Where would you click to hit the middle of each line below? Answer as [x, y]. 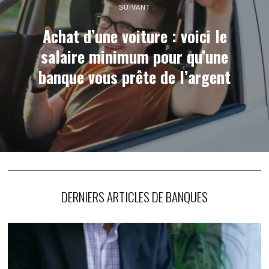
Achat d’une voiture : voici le [134, 36]
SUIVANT [134, 7]
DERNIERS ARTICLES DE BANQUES [134, 197]
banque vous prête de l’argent [134, 77]
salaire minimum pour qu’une [134, 56]
